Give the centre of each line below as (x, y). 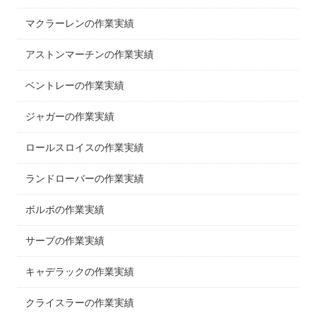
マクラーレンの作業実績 (80, 24)
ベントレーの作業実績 (75, 86)
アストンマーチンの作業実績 (90, 55)
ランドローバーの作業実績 (85, 179)
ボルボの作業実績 (65, 210)
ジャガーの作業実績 (70, 117)
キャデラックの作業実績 (80, 272)
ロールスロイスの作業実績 (85, 148)
